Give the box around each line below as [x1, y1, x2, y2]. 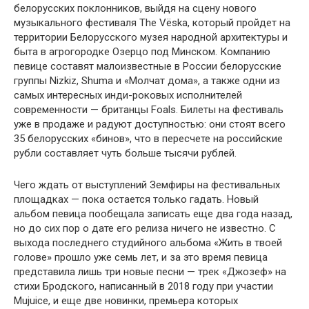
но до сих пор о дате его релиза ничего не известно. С [14, 222, 276, 235]
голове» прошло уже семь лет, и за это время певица [14, 251, 268, 264]
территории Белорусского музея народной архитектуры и [14, 31, 288, 44]
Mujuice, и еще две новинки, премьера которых [14, 295, 238, 308]
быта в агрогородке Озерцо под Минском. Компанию [14, 46, 270, 59]
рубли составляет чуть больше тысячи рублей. [14, 147, 237, 160]
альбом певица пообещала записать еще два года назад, [14, 208, 292, 221]
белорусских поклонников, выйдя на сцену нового [14, 2, 257, 15]
